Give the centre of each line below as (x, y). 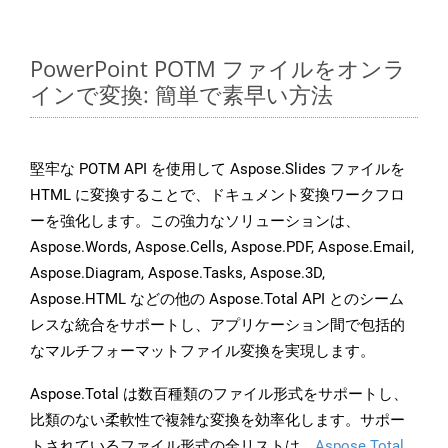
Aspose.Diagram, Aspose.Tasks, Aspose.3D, (177, 273)
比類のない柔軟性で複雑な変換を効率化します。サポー (217, 420)
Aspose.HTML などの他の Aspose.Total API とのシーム (217, 299)
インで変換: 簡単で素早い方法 (181, 94)
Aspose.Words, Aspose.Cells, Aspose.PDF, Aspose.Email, (222, 247)
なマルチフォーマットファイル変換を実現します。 (202, 351)
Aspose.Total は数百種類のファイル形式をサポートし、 (219, 394)
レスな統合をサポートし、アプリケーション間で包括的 (217, 325)
